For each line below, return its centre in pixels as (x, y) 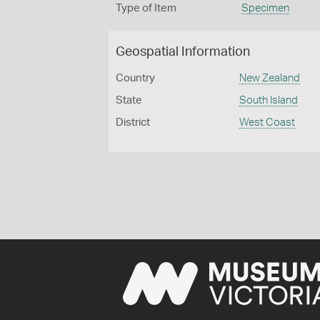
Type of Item (146, 8)
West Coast (267, 122)
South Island (269, 100)
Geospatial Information (183, 52)
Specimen (265, 8)
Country (135, 78)
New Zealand (270, 78)
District (133, 122)
